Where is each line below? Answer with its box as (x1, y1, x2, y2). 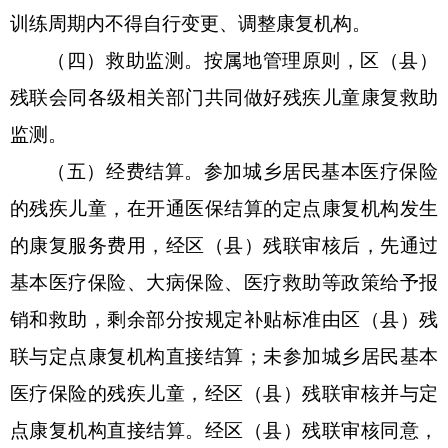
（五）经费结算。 (47, 160, 204, 182)
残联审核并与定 (302, 382, 439, 404)
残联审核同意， (302, 419, 439, 441)
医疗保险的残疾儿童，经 (10, 382, 225, 404)
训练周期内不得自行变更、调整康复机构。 (10, 12, 371, 34)
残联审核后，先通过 (263, 234, 439, 256)
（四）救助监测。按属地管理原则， (47, 49, 361, 71)
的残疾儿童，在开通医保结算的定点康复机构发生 (10, 197, 438, 219)
